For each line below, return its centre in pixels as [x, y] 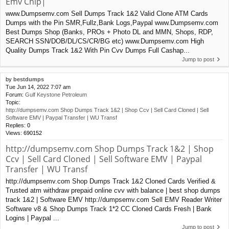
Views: [15, 133]
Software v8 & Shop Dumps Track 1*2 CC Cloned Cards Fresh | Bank [109, 209]
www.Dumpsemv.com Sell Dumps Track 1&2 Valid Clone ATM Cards [107, 13]
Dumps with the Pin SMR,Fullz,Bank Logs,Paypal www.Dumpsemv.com [112, 22]
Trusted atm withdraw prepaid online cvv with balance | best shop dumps [113, 190]
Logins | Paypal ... [32, 218]
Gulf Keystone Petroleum [56, 94]
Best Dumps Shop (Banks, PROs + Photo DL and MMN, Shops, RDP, [109, 32]
